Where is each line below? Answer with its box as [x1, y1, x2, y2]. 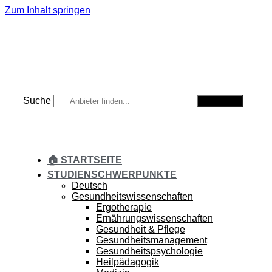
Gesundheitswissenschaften [72, 191, 193, 202]
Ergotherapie [96, 202, 152, 212]
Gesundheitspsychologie [96, 246, 203, 256]
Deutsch [72, 180, 107, 191]
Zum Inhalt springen [5, 5, 90, 15]
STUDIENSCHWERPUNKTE [47, 169, 177, 180]
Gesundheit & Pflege [96, 224, 185, 234]
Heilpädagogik [96, 257, 159, 267]
